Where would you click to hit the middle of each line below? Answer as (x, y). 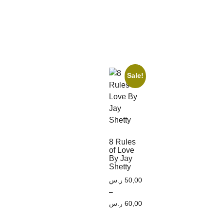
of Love (122, 150)
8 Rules (122, 142)
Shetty (120, 166)
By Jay (121, 158)
